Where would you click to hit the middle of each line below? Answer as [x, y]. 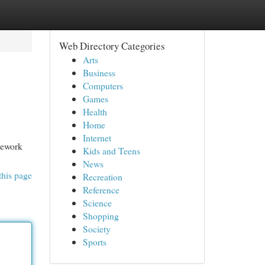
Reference [101, 190]
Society [96, 229]
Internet [97, 138]
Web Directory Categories [112, 46]
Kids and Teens [111, 151]
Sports [94, 242]
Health [95, 112]
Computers [103, 85]
